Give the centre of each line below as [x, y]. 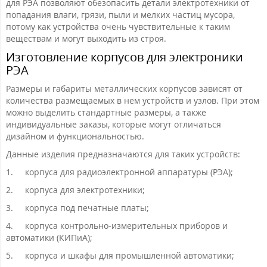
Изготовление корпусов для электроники [125, 57]
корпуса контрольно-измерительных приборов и [126, 226]
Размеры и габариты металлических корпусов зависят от [124, 89]
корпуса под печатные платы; [87, 208]
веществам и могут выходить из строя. [86, 39]
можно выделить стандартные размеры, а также [106, 113]
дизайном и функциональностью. [75, 136]
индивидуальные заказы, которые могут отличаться [114, 125]
